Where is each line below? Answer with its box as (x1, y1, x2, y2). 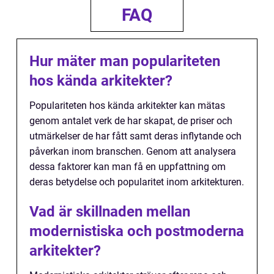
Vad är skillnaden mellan (29, 203, 190, 221)
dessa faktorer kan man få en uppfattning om (29, 161, 226, 173)
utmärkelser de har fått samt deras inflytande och (29, 130, 242, 143)
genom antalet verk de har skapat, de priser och (29, 115, 232, 127)
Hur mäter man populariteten (29, 53, 220, 70)
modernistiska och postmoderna (29, 223, 244, 240)
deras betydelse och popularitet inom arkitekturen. (29, 176, 244, 188)
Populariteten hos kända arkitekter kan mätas (29, 100, 225, 112)
